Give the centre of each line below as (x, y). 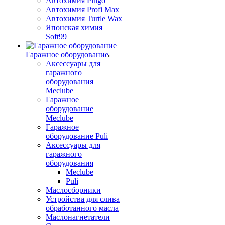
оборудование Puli (77, 136)
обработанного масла (82, 208)
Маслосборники (73, 190)
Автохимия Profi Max (82, 9)
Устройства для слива (83, 199)
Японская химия (74, 27)
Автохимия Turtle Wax (84, 18)
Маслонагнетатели (78, 217)
